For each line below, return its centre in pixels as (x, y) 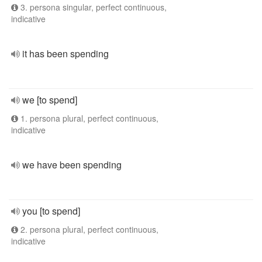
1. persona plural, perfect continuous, (88, 118)
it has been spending (65, 54)
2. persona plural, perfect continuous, (88, 229)
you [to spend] (51, 211)
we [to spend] (50, 100)
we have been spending (72, 165)
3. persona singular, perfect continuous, (92, 7)
